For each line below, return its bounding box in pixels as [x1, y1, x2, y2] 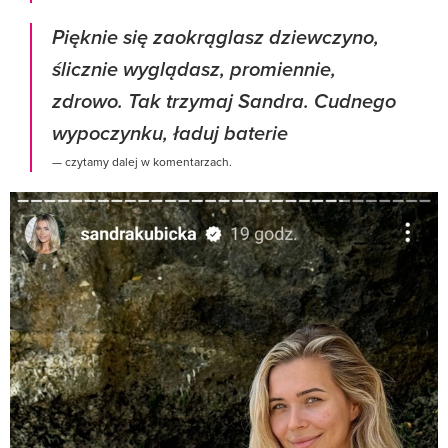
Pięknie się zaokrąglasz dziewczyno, [52, 25, 379, 51]
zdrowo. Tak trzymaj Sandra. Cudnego [52, 89, 396, 115]
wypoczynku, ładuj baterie [52, 121, 288, 147]
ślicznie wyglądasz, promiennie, [52, 57, 336, 83]
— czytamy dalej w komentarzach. [52, 152, 232, 170]
